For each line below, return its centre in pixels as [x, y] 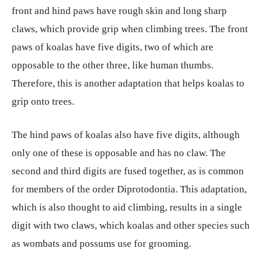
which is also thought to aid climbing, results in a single [127, 208]
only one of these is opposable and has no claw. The [119, 153]
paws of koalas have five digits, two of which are [113, 47]
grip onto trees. [43, 102]
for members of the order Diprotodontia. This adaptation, [129, 189]
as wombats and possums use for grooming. [101, 244]
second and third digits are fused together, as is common [128, 171]
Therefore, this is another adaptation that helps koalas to [128, 84]
